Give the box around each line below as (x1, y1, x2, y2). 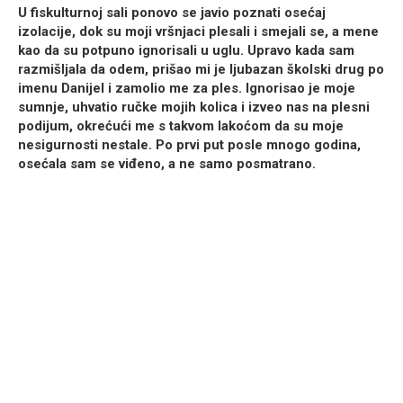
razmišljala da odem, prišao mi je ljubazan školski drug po (18, 61, 384, 78)
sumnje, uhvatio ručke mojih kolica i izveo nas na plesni (18, 99, 370, 116)
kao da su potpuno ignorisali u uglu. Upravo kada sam (18, 42, 354, 59)
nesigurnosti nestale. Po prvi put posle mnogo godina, (18, 137, 361, 154)
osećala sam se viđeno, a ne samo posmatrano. (18, 156, 316, 173)
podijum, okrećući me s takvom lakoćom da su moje (18, 118, 344, 135)
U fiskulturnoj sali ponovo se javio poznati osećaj (18, 4, 326, 22)
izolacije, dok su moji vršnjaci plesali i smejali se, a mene (18, 23, 379, 40)
